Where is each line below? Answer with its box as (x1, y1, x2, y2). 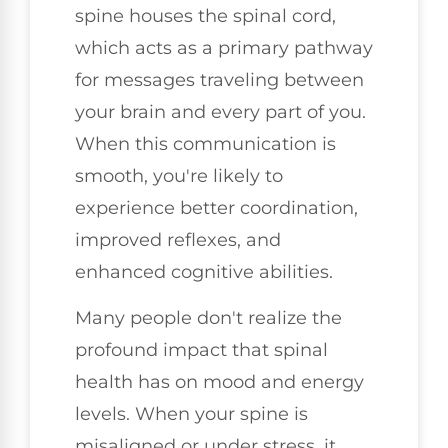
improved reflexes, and (75, 228, 281, 251)
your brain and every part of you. (75, 100, 366, 123)
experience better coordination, (75, 196, 358, 219)
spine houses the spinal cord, (75, 4, 336, 27)
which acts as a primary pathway (75, 36, 373, 59)
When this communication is (75, 132, 336, 155)
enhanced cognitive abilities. (75, 260, 333, 283)
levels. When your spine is (75, 402, 308, 425)
